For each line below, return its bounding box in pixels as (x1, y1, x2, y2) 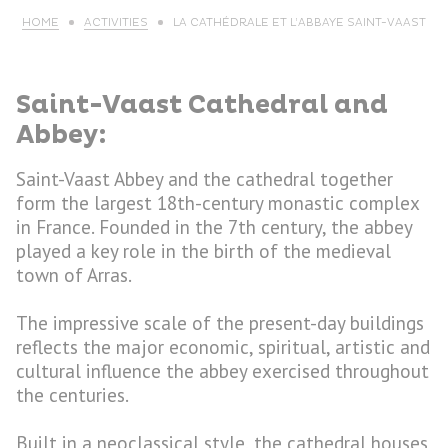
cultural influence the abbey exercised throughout (16, 358, 429, 383)
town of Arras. (16, 262, 132, 287)
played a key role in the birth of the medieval (16, 238, 391, 263)
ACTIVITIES (84, 16, 148, 29)
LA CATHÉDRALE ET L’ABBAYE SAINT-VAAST (173, 16, 427, 29)
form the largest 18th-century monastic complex (16, 190, 419, 215)
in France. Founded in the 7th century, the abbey (16, 214, 412, 239)
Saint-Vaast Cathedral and (16, 90, 388, 121)
